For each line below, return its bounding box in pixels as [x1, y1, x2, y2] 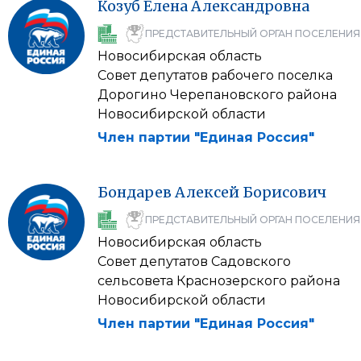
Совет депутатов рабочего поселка [98, 68, 333, 83]
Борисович [243, 183, 326, 201]
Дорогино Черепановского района [98, 87, 337, 102]
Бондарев [98, 183, 172, 201]
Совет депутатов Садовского [98, 254, 291, 269]
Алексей [175, 183, 239, 201]
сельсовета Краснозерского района [98, 273, 340, 288]
